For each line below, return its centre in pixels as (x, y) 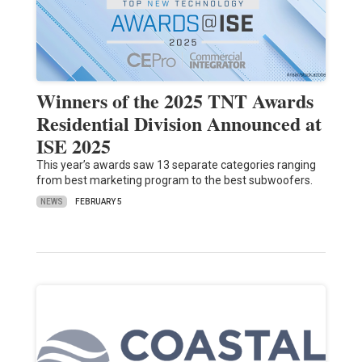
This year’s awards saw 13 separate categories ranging (176, 165)
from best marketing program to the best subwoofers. (174, 181)
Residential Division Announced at (179, 124)
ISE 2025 (73, 146)
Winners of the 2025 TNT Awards (175, 101)
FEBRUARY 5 (98, 202)
